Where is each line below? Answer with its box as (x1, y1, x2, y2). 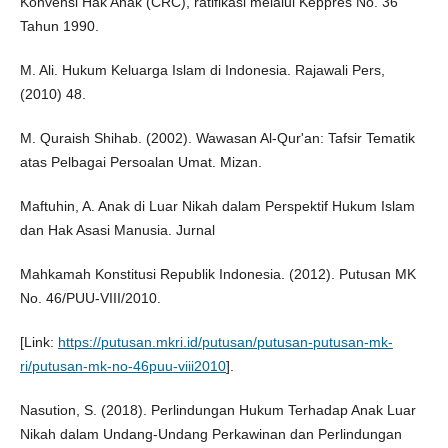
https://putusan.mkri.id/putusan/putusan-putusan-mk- (57, 334, 393, 351)
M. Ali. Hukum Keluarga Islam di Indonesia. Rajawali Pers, (19, 62, 385, 79)
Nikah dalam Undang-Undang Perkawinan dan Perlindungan (19, 426, 402, 443)
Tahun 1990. (19, 18, 99, 35)
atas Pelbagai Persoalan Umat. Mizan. (19, 154, 262, 171)
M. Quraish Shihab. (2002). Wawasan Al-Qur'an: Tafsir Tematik (19, 130, 415, 147)
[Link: (19, 334, 58, 351)
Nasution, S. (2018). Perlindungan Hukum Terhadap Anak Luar (19, 402, 416, 419)
